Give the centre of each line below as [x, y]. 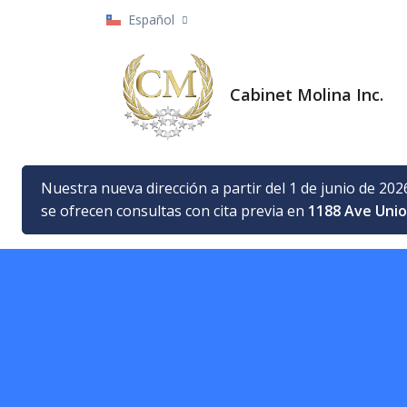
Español [151, 20]
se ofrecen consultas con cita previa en [174, 210]
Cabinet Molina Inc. [307, 95]
